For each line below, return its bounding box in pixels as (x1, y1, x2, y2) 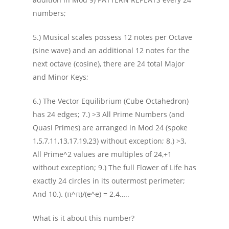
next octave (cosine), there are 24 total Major (33, 59, 185, 68)
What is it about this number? (33, 213, 134, 223)
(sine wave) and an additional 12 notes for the (33, 45, 190, 55)
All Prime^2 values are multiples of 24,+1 (33, 149, 172, 159)
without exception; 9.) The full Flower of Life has (33, 163, 196, 172)
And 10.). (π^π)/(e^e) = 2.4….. (33, 189, 129, 199)
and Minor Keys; (33, 72, 88, 82)
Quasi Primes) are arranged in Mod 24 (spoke (33, 123, 188, 132)
